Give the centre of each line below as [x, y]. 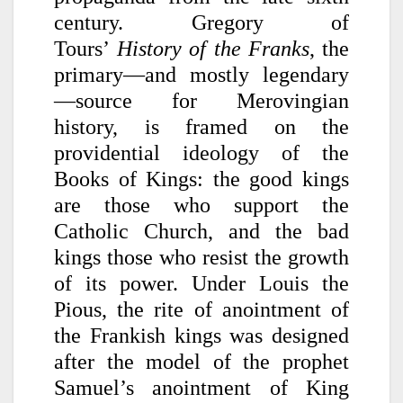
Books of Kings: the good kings [201, 179]
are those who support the [201, 205]
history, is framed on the [201, 126]
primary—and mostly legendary [201, 74]
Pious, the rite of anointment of [201, 309]
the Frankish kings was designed [201, 335]
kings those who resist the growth [201, 257]
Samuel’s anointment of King [201, 387]
